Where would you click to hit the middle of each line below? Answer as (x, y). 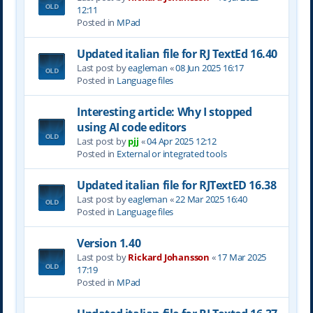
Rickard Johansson (169, 257)
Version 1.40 (109, 243)
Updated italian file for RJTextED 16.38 (176, 185)
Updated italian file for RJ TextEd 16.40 (177, 53)
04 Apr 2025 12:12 (182, 141)
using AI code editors (131, 127)
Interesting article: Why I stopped (164, 111)
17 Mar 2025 (242, 257)
